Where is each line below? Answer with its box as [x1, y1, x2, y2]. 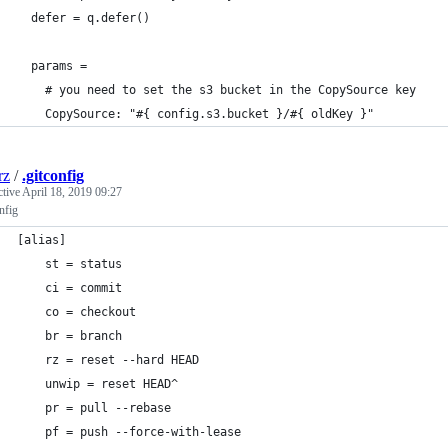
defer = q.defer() [17, 11, 150, 25]
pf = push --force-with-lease [17, 425, 241, 439]
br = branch [17, 329, 122, 343]
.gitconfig [22, 167, 84, 184]
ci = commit [17, 281, 122, 295]
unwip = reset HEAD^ [17, 377, 178, 391]
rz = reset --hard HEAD [17, 353, 199, 367]
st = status [17, 257, 122, 271]
